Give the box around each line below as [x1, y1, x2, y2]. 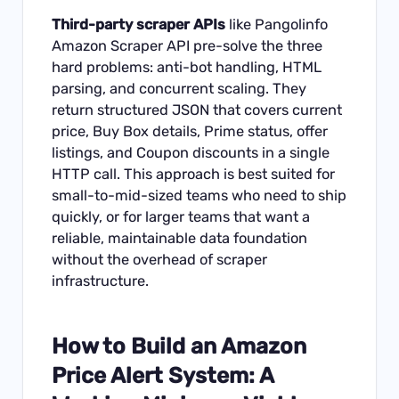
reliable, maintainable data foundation [52, 229, 308, 247]
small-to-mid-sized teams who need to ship [52, 186, 347, 204]
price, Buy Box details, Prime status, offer [52, 122, 329, 140]
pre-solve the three [190, 37, 323, 54]
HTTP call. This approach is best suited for [52, 165, 336, 183]
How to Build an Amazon [52, 332, 307, 359]
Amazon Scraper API [52, 37, 191, 54]
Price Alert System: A [52, 362, 274, 388]
